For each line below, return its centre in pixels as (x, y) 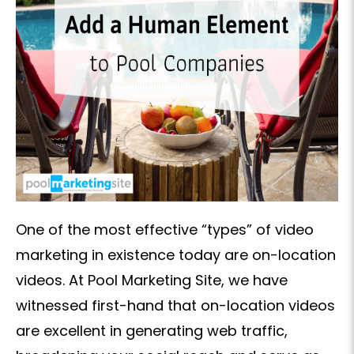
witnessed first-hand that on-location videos (175, 306)
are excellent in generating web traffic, (152, 331)
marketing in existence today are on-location (176, 255)
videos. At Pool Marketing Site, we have (152, 281)
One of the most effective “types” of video (165, 230)
